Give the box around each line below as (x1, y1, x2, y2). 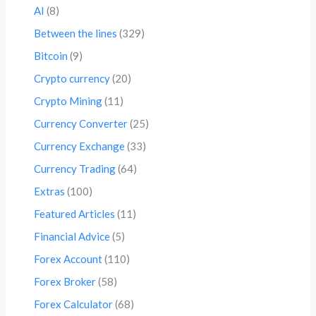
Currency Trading (34, 162, 116, 176)
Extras (34, 185, 66, 198)
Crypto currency (34, 72, 111, 85)
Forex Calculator (34, 298, 114, 311)
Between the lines (34, 27, 118, 40)
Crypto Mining (34, 95, 103, 108)
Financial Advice (34, 230, 111, 243)
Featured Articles (34, 207, 116, 221)
